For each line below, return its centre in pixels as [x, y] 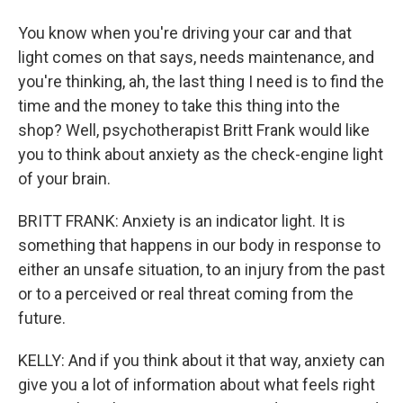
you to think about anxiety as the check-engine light [201, 154]
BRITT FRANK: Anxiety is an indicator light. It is [182, 221]
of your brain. [64, 179]
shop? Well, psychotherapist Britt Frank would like [194, 130]
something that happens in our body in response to [199, 245]
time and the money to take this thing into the [179, 106]
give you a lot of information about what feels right [197, 385]
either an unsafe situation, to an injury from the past [201, 269]
